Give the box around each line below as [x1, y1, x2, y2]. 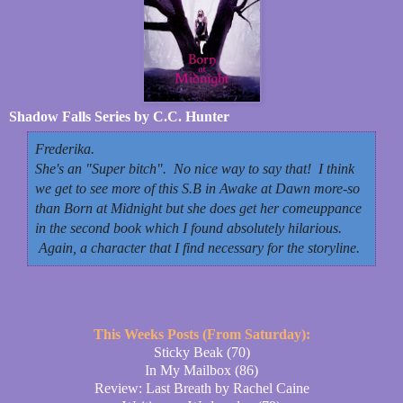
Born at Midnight [64, 200, 162, 216]
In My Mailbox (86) [145, 362, 258, 378]
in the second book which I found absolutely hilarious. [35, 219, 342, 236]
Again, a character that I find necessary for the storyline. [35, 239, 360, 255]
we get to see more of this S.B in [35, 180, 219, 196]
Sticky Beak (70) [153, 344, 250, 360]
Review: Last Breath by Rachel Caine [94, 380, 309, 396]
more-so [310, 180, 360, 196]
